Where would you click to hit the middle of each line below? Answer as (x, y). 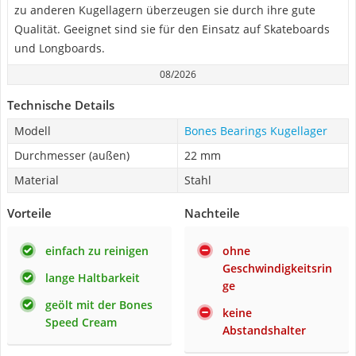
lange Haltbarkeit (93, 278)
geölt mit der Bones (99, 305)
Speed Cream (81, 322)
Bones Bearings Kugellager (256, 131)
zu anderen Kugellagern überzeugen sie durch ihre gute (165, 10)
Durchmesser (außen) (72, 155)
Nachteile (212, 213)
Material (37, 180)
